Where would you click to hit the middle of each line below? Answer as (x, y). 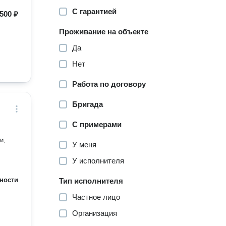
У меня (84, 145)
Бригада (88, 104)
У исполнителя (98, 161)
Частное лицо (96, 197)
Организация (95, 213)
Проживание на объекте (104, 32)
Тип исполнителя (91, 181)
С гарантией (95, 11)
